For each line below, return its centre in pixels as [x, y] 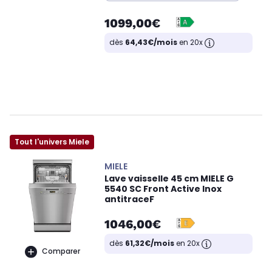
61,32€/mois [150, 243]
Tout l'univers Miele [52, 141]
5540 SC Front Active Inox [163, 189]
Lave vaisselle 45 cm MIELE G [169, 178]
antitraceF [129, 199]
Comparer [61, 251]
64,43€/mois [151, 42]
